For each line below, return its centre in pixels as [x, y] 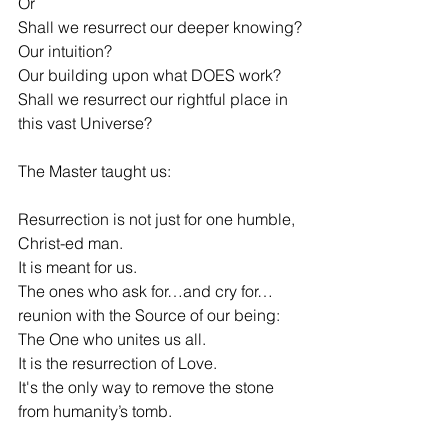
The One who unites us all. [112, 339]
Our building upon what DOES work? [149, 75]
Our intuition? [65, 51]
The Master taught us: [94, 171]
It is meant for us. [77, 267]
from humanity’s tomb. [95, 411]
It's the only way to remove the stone [148, 387]
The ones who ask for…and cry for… [145, 291]
